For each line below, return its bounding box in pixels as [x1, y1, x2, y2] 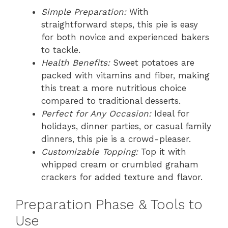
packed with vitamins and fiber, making [41, 70, 210, 80]
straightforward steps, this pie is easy [41, 19, 198, 30]
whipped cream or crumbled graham [41, 159, 198, 169]
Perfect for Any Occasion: [41, 108, 151, 119]
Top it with [138, 146, 186, 157]
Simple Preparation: [41, 6, 126, 17]
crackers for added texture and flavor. [41, 172, 203, 182]
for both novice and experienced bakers [41, 32, 209, 42]
